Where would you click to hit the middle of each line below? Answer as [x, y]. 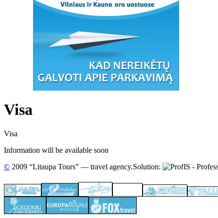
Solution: [148, 166]
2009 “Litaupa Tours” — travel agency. [71, 166]
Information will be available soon [56, 150]
